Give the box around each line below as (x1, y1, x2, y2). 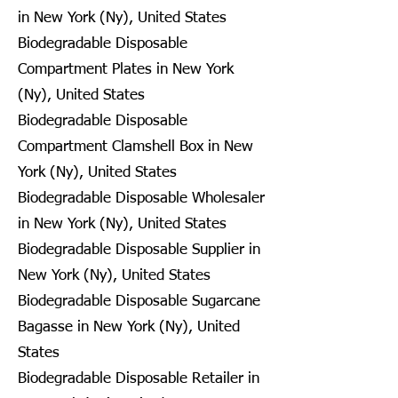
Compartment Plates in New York (18, 61, 234, 77)
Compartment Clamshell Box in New (18, 139, 253, 155)
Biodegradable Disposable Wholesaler (18, 190, 265, 206)
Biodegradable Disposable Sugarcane (18, 293, 260, 309)
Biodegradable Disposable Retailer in (18, 370, 259, 386)
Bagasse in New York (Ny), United (18, 319, 240, 335)
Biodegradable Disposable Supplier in (18, 242, 260, 258)
